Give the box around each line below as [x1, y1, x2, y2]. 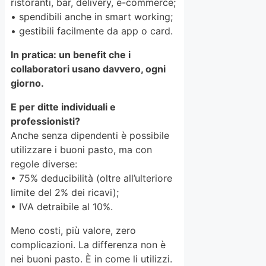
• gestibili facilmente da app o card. [11, 25, 173, 37]
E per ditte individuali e [11, 101, 116, 113]
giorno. [11, 77, 44, 90]
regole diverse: [11, 158, 77, 170]
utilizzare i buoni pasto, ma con [11, 144, 152, 156]
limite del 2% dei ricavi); [11, 186, 119, 199]
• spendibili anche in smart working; [11, 11, 173, 23]
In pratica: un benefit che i [11, 49, 131, 61]
